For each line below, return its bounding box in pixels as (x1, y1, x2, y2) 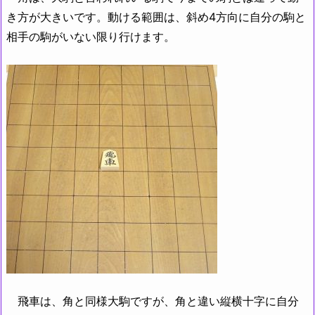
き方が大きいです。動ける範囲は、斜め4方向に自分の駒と (6, 9, 306, 24)
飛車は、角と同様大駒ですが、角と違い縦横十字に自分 (6, 294, 299, 309)
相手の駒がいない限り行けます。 (6, 29, 175, 44)
